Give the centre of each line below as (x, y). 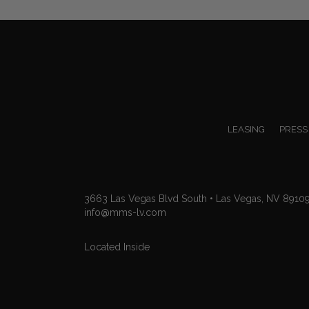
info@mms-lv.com (125, 212)
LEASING (246, 129)
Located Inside (117, 247)
